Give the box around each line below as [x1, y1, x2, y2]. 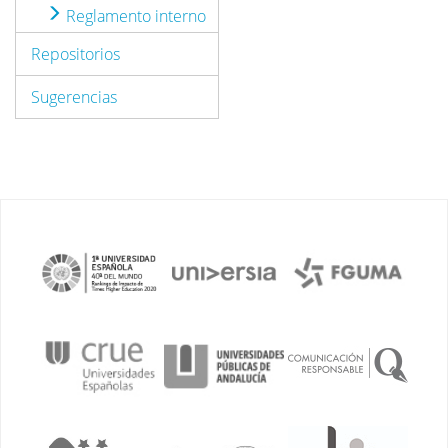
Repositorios [31, 43, 120, 65]
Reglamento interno [62, 5, 206, 27]
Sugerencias [31, 86, 117, 108]
